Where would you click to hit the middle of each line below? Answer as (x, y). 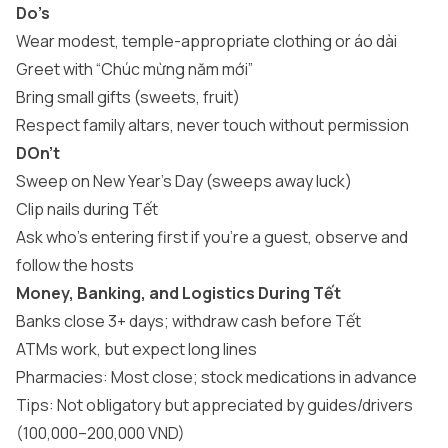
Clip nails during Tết (90, 209)
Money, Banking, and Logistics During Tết (178, 293)
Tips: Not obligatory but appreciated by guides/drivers (214, 405)
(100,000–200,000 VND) (100, 433)
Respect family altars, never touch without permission (215, 125)
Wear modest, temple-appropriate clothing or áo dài (206, 41)
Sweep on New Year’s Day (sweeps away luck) (187, 181)
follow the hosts (75, 265)
